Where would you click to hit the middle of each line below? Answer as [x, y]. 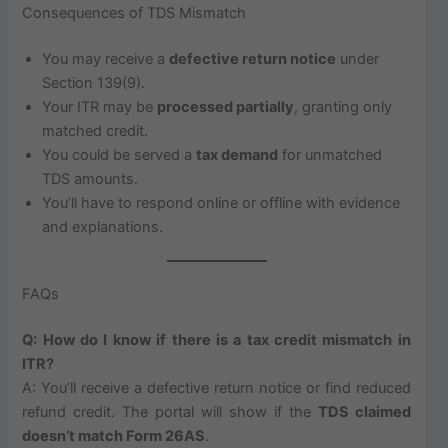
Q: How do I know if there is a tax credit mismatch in [216, 340]
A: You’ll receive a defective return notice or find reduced [216, 388]
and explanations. [103, 226]
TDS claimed [364, 412]
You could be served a [119, 154]
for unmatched [330, 154]
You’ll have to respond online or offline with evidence [221, 202]
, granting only [343, 106]
